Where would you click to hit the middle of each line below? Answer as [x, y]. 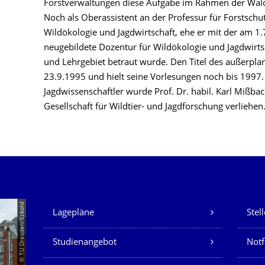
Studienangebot [85, 243]
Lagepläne [73, 213]
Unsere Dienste [92, 207]
